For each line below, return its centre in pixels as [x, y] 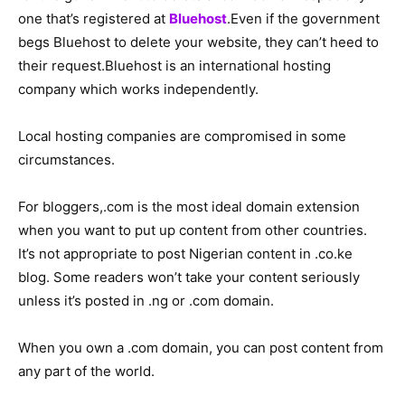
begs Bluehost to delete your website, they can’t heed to [198, 42]
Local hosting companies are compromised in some [182, 136]
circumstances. [66, 160]
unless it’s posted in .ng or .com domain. [146, 301]
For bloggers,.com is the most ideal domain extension [189, 207]
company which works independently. [138, 89]
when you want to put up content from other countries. [193, 230]
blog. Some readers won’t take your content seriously [189, 277]
